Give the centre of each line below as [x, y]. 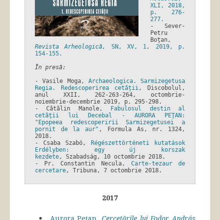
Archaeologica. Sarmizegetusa [137, 81]
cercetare [50, 171]
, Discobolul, [162, 88]
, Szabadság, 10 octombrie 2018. [112, 157]
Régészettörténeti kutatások [138, 143]
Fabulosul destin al [148, 109]
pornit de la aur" [67, 129]
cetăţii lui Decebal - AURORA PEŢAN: [110, 116]
